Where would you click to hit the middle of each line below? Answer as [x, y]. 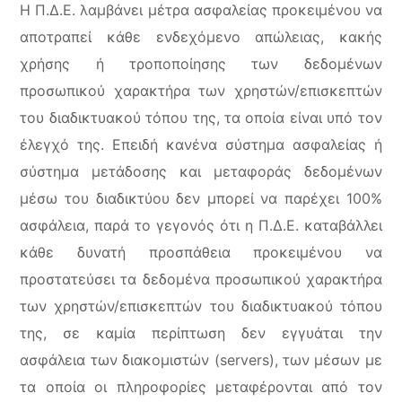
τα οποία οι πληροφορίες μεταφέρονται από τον [201, 387]
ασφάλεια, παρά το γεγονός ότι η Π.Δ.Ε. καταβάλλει [201, 225]
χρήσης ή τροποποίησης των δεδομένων [201, 64]
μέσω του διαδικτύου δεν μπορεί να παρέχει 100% [201, 198]
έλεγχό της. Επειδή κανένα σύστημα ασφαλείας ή [201, 144]
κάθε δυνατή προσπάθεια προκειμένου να [201, 252]
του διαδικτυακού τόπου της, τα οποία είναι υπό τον [201, 118]
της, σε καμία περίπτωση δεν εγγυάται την [201, 333]
